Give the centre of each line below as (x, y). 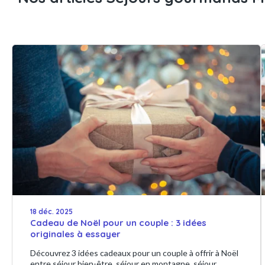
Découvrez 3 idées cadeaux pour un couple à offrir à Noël (134, 253)
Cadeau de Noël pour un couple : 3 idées (118, 223)
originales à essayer (75, 234)
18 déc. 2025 (51, 212)
